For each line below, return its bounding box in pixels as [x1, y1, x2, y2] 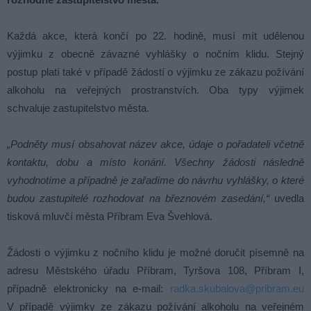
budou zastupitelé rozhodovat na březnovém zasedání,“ [7, 192, 269, 205]
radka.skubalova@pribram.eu [170, 283, 304, 295]
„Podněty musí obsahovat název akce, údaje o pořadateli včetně [7, 138, 304, 151]
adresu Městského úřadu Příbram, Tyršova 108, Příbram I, [7, 264, 304, 277]
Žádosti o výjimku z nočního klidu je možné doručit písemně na [7, 246, 304, 259]
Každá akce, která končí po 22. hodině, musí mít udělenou [7, 30, 304, 42]
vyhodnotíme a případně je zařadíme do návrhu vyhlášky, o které [7, 174, 304, 187]
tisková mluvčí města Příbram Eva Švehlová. [7, 210, 212, 223]
